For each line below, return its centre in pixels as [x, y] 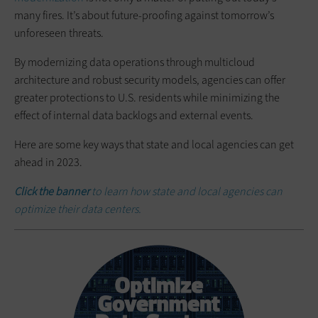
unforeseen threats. [59, 33]
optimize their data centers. [78, 209]
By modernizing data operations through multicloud [135, 62]
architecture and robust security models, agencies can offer [150, 79]
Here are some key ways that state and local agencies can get [154, 144]
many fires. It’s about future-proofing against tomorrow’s [144, 15]
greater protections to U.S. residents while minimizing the [147, 97]
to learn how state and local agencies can [186, 191]
